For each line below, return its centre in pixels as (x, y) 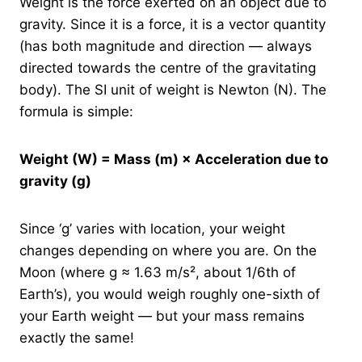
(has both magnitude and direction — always (166, 46)
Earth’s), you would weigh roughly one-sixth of (170, 295)
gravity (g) (55, 181)
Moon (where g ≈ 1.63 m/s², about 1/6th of (158, 273)
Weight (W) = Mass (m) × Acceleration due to (174, 160)
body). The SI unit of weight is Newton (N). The (173, 90)
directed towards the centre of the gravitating (168, 68)
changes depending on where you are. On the (168, 251)
